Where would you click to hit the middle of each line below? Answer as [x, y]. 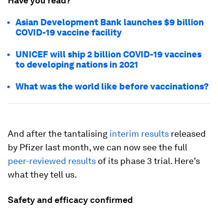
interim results [139, 134]
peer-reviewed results [52, 161]
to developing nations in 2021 [77, 64]
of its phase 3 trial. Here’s [148, 161]
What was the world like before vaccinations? [112, 86]
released [187, 134]
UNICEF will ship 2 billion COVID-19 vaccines [109, 54]
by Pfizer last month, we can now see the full [98, 147]
